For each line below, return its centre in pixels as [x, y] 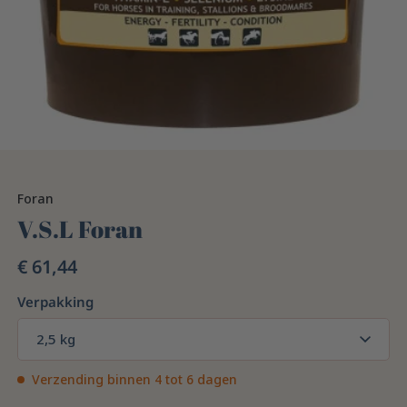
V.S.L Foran [80, 229]
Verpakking [56, 302]
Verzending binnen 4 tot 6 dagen [135, 380]
